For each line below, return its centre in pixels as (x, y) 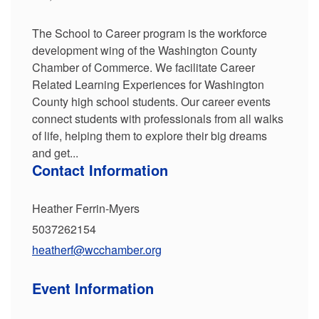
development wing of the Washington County (145, 50)
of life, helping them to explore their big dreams (150, 136)
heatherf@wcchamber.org (97, 250)
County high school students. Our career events (151, 101)
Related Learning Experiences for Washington (148, 84)
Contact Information (100, 170)
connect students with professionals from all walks (158, 119)
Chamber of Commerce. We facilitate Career (143, 67)
